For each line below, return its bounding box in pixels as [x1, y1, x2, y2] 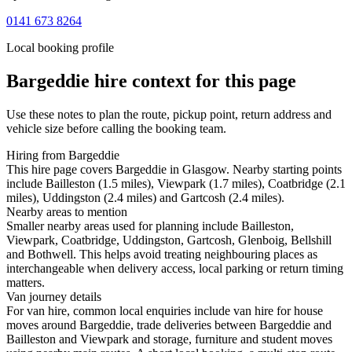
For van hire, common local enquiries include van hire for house [6, 304, 323, 318]
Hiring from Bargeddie [6, 148, 119, 163]
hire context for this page [90, 71, 296, 92]
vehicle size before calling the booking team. [6, 122, 226, 136]
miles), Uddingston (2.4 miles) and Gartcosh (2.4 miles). [6, 191, 284, 205]
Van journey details [6, 290, 101, 304]
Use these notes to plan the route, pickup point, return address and [6, 108, 332, 122]
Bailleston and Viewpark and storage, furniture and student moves [6, 332, 332, 346]
